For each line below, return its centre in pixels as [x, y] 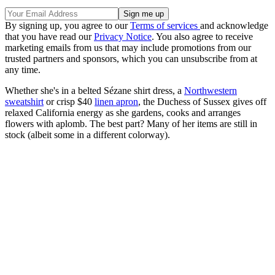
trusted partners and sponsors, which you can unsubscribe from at [131, 59]
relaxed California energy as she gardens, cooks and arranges [123, 113]
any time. [23, 70]
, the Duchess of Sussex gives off [202, 102]
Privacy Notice [123, 37]
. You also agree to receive [202, 37]
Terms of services [165, 26]
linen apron [116, 102]
